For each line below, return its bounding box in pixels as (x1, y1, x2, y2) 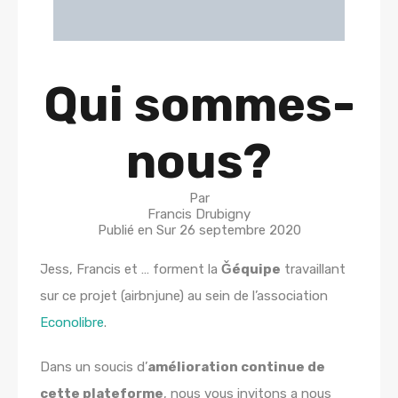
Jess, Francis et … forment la (40, 261, 221, 278)
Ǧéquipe (221, 261, 281, 278)
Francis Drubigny (147, 206, 251, 223)
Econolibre (40, 314, 104, 331)
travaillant (281, 261, 346, 278)
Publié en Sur (97, 222, 179, 239)
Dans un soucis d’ (40, 359, 147, 376)
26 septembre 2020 (179, 222, 301, 239)
